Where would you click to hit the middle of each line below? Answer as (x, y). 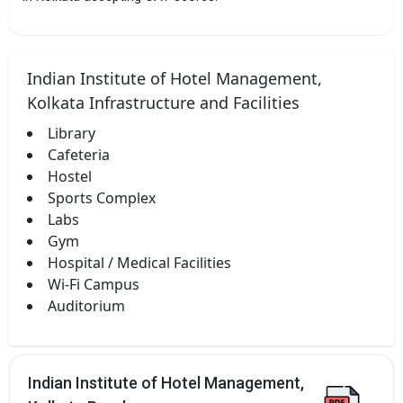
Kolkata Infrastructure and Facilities (163, 103)
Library (72, 134)
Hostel (70, 177)
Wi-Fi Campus (94, 285)
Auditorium (86, 306)
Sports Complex (102, 198)
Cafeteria (79, 155)
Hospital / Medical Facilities (139, 263)
